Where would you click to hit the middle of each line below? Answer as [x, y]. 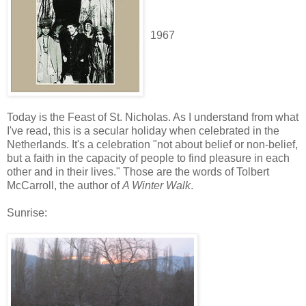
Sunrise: [27, 212]
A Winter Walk [156, 185]
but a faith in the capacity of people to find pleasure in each [148, 158]
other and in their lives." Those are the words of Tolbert [138, 171]
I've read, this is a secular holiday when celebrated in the [143, 130]
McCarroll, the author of [65, 185]
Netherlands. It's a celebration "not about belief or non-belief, [152, 144]
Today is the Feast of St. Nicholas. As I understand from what [153, 117]
